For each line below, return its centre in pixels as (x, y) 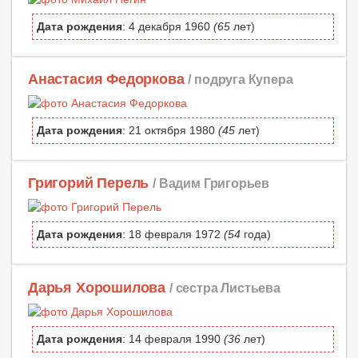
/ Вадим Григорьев (211, 183)
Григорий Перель (89, 183)
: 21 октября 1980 (170, 131)
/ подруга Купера (241, 80)
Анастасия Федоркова (106, 80)
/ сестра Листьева (225, 287)
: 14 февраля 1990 (173, 338)
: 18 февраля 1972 (173, 235)
